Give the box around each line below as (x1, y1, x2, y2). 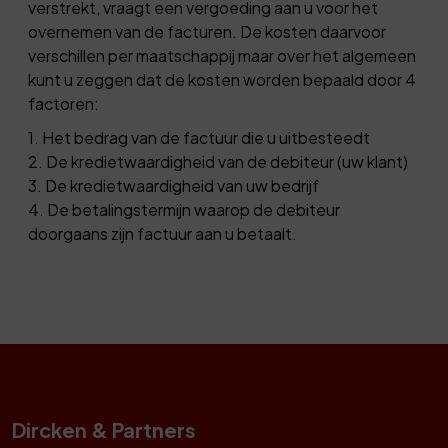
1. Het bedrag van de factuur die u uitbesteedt (28, 126, 370, 148)
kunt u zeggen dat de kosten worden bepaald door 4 (28, 68, 416, 90)
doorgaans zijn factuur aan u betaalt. (28, 222, 297, 244)
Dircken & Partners (12, 416, 196, 442)
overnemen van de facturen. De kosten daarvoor (28, 20, 386, 42)
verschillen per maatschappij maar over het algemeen (28, 44, 416, 66)
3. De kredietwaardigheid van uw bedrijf (28, 174, 319, 196)
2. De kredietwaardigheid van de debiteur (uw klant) (28, 150, 408, 172)
